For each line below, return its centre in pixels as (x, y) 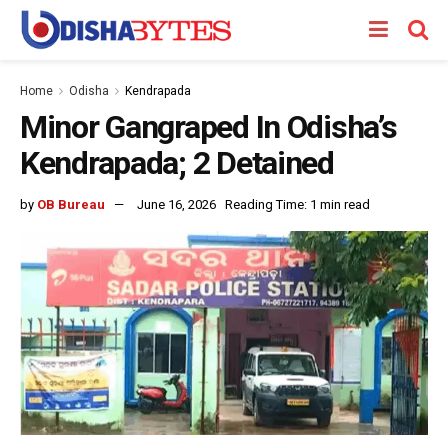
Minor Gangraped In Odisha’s (208, 127)
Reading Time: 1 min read (297, 204)
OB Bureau (71, 204)
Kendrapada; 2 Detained (177, 163)
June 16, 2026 (176, 204)
